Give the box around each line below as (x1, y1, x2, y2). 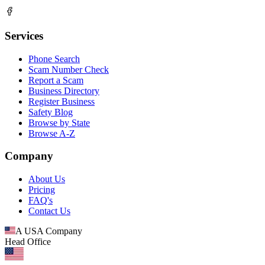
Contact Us (28, 206, 70, 216)
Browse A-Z (28, 128, 75, 138)
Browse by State (28, 117, 90, 128)
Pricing (28, 185, 55, 195)
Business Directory (28, 85, 99, 96)
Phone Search (28, 53, 80, 64)
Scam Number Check (28, 64, 109, 75)
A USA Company (15, 226, 82, 237)
